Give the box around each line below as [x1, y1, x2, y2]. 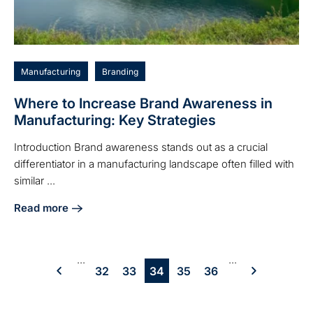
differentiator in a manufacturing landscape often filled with [14, 157, 294, 171]
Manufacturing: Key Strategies [14, 112, 216, 129]
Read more [14, 201, 68, 215]
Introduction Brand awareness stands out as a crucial [14, 140, 268, 154]
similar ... [14, 174, 55, 188]
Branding [101, 66, 139, 78]
